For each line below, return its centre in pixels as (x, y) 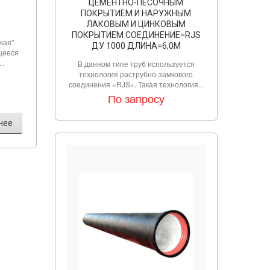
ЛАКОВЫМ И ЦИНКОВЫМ (136, 24)
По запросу (136, 98)
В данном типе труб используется (136, 64)
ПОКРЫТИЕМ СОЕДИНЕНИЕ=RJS (136, 35)
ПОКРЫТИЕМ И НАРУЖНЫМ (136, 13)
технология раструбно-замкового (136, 74)
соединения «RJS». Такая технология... (136, 84)
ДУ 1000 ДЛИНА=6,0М (136, 46)
